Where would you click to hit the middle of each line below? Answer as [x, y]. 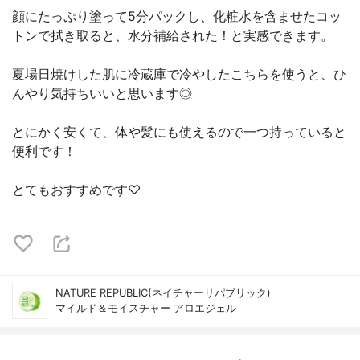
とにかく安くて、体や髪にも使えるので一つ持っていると [179, 132]
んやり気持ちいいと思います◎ [102, 93]
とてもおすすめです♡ [76, 190]
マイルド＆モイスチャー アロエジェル [146, 308]
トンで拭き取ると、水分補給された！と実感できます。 [173, 35]
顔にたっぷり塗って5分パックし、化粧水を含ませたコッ [177, 16]
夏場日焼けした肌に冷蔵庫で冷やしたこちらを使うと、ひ [179, 74]
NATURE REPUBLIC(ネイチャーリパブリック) [163, 293]
